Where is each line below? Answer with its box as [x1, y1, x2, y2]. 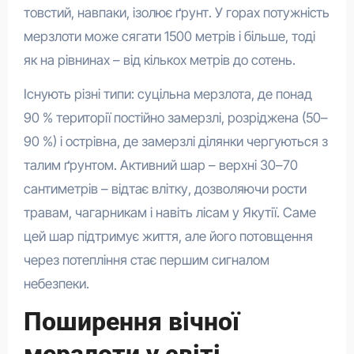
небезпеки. [23, 275, 89, 292]
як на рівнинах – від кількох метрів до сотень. [23, 51, 296, 68]
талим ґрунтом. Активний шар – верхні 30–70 [23, 156, 298, 173]
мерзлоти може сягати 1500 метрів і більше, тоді [23, 28, 315, 44]
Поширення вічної [23, 306, 239, 337]
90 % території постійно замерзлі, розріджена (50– [23, 109, 328, 126]
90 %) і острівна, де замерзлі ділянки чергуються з [23, 133, 328, 149]
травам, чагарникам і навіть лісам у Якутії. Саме [23, 204, 316, 220]
